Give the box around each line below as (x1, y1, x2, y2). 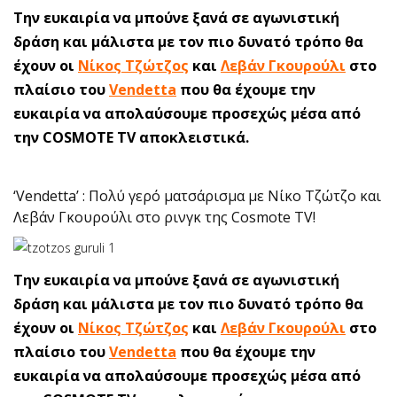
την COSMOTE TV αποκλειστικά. (13, 128, 249, 147)
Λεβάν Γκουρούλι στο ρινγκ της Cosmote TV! (13, 207, 315, 227)
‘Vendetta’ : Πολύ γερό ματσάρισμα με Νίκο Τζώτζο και (13, 186, 381, 206)
